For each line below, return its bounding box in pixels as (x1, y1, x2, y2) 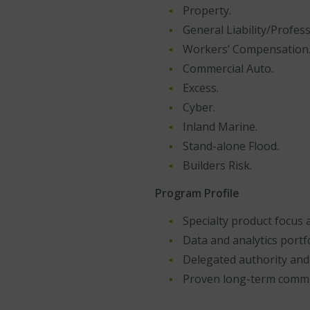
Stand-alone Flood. (183, 138, 279, 154)
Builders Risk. (183, 158, 252, 173)
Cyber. (183, 100, 215, 115)
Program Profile (155, 185, 239, 201)
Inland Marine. (183, 119, 257, 134)
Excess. (183, 80, 219, 95)
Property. (183, 3, 231, 18)
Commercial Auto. (183, 61, 273, 76)
